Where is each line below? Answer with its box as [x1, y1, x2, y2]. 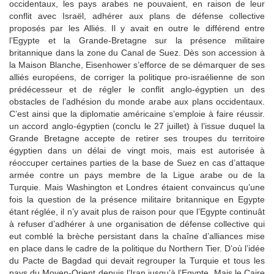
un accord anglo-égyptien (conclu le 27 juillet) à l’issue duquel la [9, 120, 265, 131]
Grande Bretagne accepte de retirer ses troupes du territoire [9, 133, 265, 143]
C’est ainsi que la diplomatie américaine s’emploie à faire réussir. [9, 108, 265, 119]
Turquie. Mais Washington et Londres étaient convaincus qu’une [9, 182, 265, 192]
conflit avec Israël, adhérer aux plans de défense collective [9, 10, 265, 21]
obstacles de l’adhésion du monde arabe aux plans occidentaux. [9, 96, 265, 106]
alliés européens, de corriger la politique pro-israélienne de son [9, 72, 265, 82]
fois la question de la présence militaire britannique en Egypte [9, 194, 265, 204]
